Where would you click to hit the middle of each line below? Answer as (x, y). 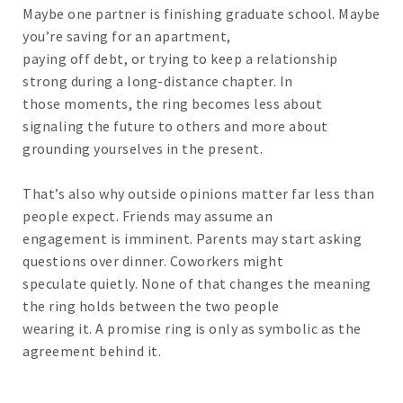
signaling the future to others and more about (175, 126)
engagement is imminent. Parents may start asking (192, 239)
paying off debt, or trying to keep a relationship (180, 59)
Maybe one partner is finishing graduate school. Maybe (201, 14)
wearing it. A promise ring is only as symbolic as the (192, 329)
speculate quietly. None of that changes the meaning (197, 284)
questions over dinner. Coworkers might (153, 261)
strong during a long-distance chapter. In (158, 81)
